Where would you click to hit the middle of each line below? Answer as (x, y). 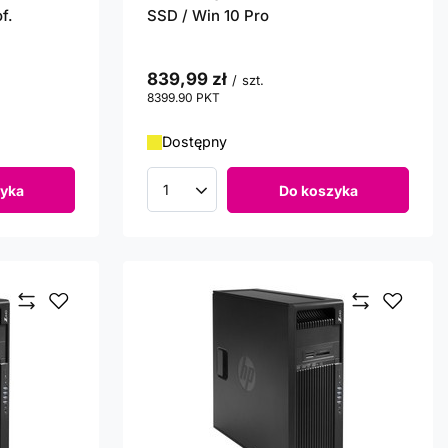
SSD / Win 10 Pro (208, 16)
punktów (244, 98)
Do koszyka (318, 190)
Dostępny (194, 142)
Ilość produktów (221, 199)
